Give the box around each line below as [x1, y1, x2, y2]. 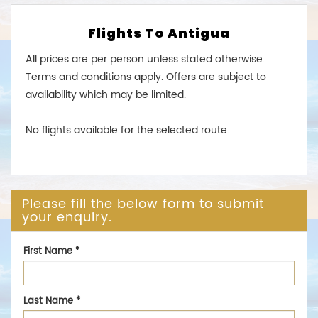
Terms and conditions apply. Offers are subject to [26, 69, 266, 86]
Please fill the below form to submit [22, 194, 264, 215]
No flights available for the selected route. [26, 122, 229, 139]
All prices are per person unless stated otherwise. [26, 51, 265, 68]
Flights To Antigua [88, 24, 230, 43]
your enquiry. [22, 207, 112, 229]
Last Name [23, 294, 76, 309]
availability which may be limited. [26, 87, 186, 104]
